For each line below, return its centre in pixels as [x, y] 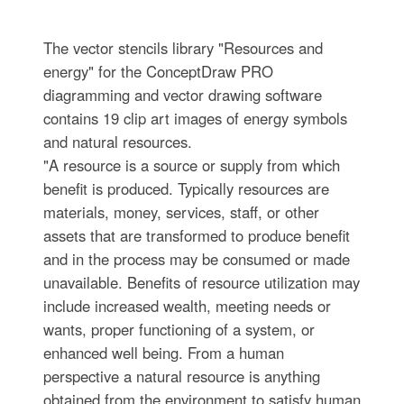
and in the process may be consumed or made [196, 259]
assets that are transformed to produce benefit [196, 235]
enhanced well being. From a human [163, 353]
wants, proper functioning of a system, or [179, 329]
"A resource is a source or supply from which [191, 165]
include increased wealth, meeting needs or [187, 306]
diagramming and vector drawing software [182, 95]
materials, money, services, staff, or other [181, 212]
